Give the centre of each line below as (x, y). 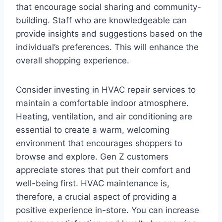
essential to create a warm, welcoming (93, 130)
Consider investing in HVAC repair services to (106, 89)
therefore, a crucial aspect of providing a (96, 196)
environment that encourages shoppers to (99, 143)
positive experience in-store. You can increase (108, 210)
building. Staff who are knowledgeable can (101, 20)
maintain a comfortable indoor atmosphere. (102, 103)
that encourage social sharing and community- (109, 7)
